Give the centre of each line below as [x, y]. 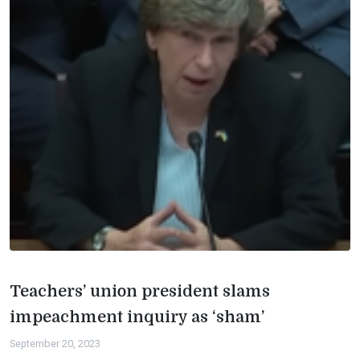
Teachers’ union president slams [140, 291]
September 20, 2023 [55, 343]
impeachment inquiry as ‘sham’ [137, 317]
